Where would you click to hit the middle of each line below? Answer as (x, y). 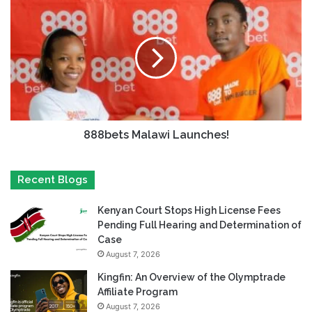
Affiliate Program (138, 292)
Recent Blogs (53, 180)
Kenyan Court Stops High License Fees (189, 211)
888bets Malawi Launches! (156, 135)
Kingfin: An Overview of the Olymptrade (192, 278)
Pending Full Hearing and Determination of (200, 225)
